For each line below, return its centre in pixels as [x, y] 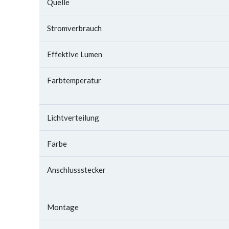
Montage [63, 207]
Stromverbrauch [74, 28]
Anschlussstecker [76, 170]
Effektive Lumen [75, 54]
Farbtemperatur [74, 80]
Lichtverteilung [73, 118]
